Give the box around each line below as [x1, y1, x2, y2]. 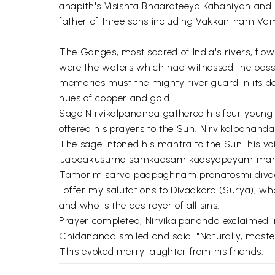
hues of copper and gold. [59, 92, 172, 104]
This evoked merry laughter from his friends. [59, 246, 264, 257]
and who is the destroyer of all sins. [59, 199, 220, 211]
